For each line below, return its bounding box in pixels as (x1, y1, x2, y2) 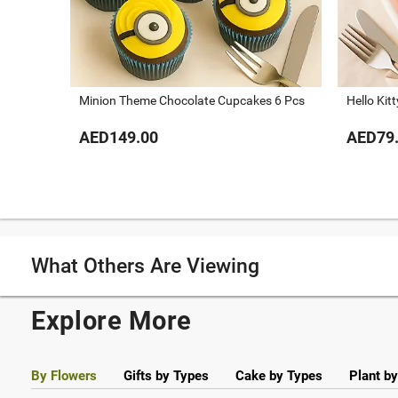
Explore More (31, 305, 193, 336)
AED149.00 (79, 127, 158, 147)
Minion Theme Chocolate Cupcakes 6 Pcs (79, 92, 305, 107)
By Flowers (31, 367, 97, 384)
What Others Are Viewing (31, 253, 259, 278)
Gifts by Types (123, 367, 209, 384)
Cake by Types (235, 367, 322, 384)
